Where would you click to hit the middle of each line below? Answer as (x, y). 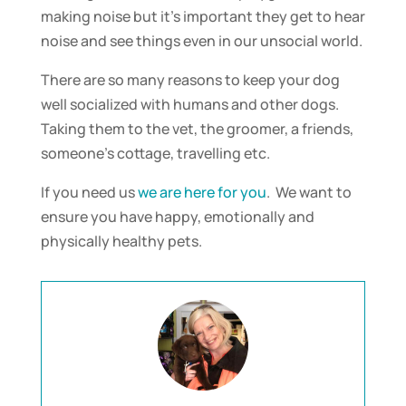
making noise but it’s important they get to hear (203, 16)
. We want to (309, 192)
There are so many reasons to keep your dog (190, 79)
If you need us (89, 192)
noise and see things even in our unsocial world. (201, 40)
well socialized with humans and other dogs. (192, 104)
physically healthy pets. (121, 241)
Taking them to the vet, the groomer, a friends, (197, 128)
